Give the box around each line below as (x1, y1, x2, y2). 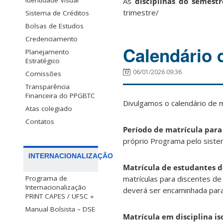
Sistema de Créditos (25, 8, 89, 18)
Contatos (25, 117, 54, 126)
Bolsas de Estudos (25, 21, 84, 31)
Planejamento (25, 47, 69, 57)
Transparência (25, 82, 70, 92)
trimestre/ (123, 7, 159, 18)
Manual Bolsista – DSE (25, 205, 95, 214)
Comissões (25, 69, 61, 79)
